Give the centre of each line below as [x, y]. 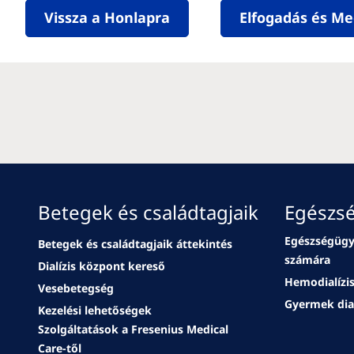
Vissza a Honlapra [107, 17]
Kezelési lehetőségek [95, 310]
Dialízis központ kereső [102, 266]
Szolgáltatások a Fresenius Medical [133, 329]
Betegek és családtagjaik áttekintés [135, 244]
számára [307, 260]
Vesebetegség [76, 288]
